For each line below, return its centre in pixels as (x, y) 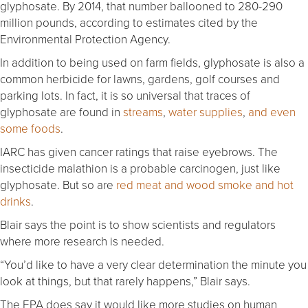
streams (143, 111)
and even (272, 111)
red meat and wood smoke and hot (205, 184)
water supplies (206, 111)
